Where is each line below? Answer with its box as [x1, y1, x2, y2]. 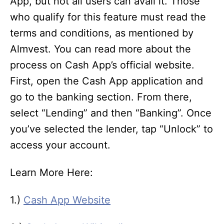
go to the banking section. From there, [10, 91, 192, 103]
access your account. [10, 139, 110, 151]
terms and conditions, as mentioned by [10, 27, 193, 39]
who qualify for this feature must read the [10, 11, 206, 23]
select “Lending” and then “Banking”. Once [10, 107, 211, 119]
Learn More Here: [10, 166, 93, 179]
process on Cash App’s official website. [10, 59, 194, 71]
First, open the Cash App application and [10, 75, 203, 87]
